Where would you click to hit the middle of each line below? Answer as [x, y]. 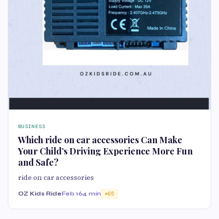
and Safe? [38, 162]
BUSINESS [32, 126]
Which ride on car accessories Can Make [100, 140]
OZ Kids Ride [40, 193]
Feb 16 [72, 193]
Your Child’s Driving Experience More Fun [105, 151]
